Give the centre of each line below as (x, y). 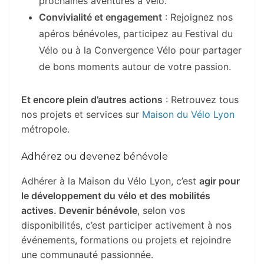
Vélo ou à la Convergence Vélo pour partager (140, 50)
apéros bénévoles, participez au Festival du (136, 33)
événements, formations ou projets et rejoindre (126, 240)
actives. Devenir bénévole (79, 210)
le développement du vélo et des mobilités (116, 195)
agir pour (220, 181)
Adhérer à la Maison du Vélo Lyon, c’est (110, 181)
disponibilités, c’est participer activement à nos (126, 225)
